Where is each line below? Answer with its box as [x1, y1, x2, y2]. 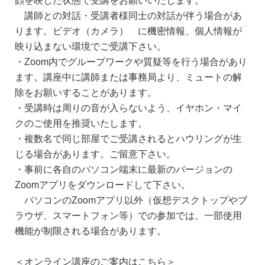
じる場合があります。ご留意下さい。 [15, 149, 176, 159]
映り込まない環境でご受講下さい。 [15, 41, 166, 51]
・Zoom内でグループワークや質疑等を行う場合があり [15, 57, 247, 67]
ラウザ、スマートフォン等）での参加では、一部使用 [15, 211, 242, 221]
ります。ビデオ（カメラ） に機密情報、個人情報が [15, 26, 242, 36]
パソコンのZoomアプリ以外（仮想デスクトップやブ [15, 195, 247, 205]
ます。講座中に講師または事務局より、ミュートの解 [15, 72, 242, 82]
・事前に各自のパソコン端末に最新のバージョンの [15, 164, 232, 174]
